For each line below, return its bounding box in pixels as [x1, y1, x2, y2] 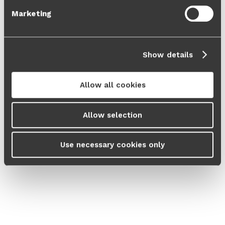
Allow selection [83, 110, 142, 120]
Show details [143, 50, 193, 59]
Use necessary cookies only [60, 140, 165, 150]
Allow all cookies [79, 80, 146, 90]
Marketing [12, 9, 51, 19]
